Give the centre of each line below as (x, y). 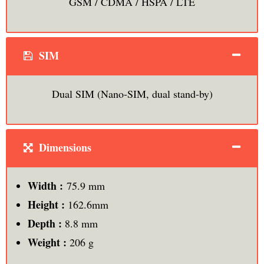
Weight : (48, 242)
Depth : (46, 223)
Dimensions (63, 147)
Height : (47, 204)
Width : (47, 185)
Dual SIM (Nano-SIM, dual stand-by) (132, 93)
